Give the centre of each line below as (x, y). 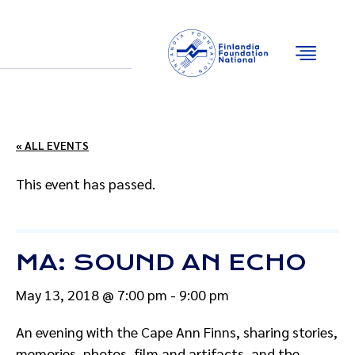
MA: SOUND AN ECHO (161, 263)
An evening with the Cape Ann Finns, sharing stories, (177, 332)
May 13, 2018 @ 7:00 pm (92, 294)
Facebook (92, 51)
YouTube (141, 51)
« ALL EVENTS (52, 145)
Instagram (119, 51)
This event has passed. (86, 183)
